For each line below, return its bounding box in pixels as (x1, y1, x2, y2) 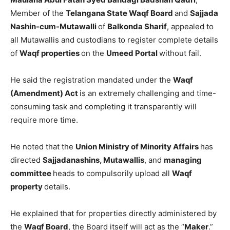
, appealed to (167, 22, 214, 32)
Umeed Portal (106, 48, 159, 59)
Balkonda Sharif (107, 22, 167, 32)
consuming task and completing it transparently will (10, 102, 197, 112)
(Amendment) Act (10, 88, 80, 99)
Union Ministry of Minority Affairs (75, 142, 200, 152)
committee (10, 168, 53, 179)
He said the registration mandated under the (10, 75, 173, 85)
